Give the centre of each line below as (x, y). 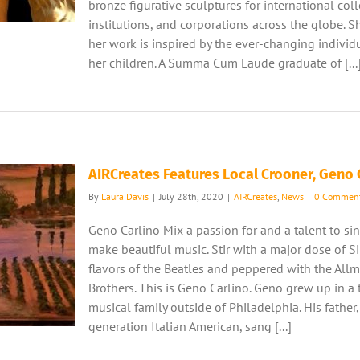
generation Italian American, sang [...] (190, 326)
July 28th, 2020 (191, 196)
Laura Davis (125, 196)
